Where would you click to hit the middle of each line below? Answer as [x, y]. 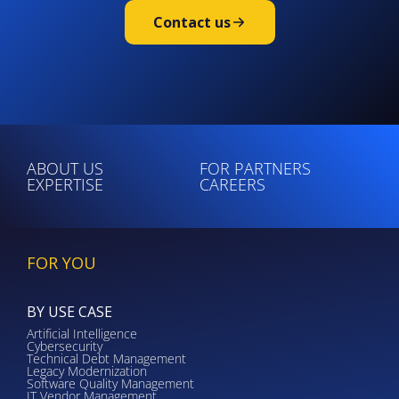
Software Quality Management [110, 384]
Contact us [191, 22]
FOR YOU [61, 262]
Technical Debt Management [106, 359]
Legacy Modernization [87, 371]
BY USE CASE [69, 312]
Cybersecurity [65, 346]
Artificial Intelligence [82, 334]
